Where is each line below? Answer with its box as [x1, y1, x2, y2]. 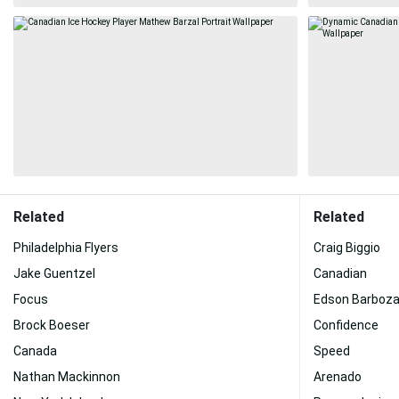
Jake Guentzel [13, 266, 95, 281]
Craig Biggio [313, 240, 380, 255]
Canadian [313, 266, 367, 281]
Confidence [313, 318, 379, 332]
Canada [13, 344, 57, 358]
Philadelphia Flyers [13, 240, 118, 255]
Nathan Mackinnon [13, 370, 120, 384]
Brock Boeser [13, 318, 90, 332]
